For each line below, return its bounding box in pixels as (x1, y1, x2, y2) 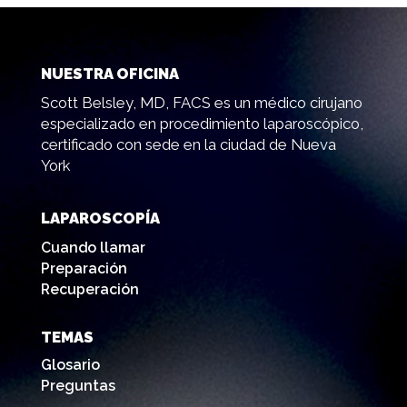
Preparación (40, 260, 127, 278)
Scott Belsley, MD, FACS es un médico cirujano (40, 93, 362, 112)
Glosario (40, 355, 100, 373)
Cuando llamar (40, 239, 145, 257)
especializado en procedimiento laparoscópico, (40, 114, 363, 133)
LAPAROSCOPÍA (40, 209, 160, 228)
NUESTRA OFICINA (40, 64, 179, 83)
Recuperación (40, 281, 139, 299)
